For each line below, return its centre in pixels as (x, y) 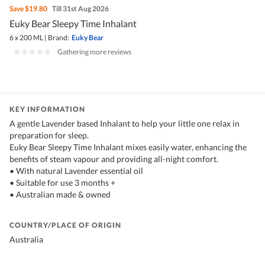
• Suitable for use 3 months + (62, 183)
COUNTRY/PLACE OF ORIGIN (65, 225)
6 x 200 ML (26, 38)
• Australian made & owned (60, 195)
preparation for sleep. (49, 135)
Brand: (59, 38)
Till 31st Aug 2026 (80, 9)
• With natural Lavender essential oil (76, 171)
